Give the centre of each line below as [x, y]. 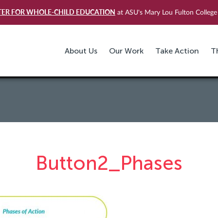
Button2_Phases [109, 163]
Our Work [126, 51]
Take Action [177, 51]
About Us [81, 51]
